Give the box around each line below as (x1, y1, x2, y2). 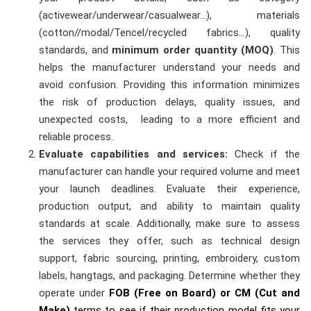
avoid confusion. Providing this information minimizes (39, 78, 300, 91)
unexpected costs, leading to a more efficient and (39, 112, 300, 126)
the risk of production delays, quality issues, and (39, 95, 300, 108)
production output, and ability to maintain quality (39, 199, 300, 212)
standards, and (39, 43, 112, 56)
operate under (39, 286, 109, 299)
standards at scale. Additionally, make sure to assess (39, 217, 300, 230)
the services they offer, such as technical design (39, 234, 300, 247)
